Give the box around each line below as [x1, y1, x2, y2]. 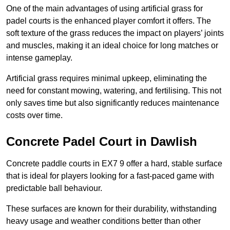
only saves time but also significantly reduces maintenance [6, 99, 219, 108]
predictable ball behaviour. [6, 184, 102, 193]
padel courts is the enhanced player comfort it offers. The [6, 16, 211, 26]
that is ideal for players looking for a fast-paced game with [6, 171, 214, 181]
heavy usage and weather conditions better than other [6, 217, 201, 226]
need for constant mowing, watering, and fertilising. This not [6, 86, 221, 95]
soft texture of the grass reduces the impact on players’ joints [6, 29, 224, 38]
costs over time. [6, 111, 63, 120]
